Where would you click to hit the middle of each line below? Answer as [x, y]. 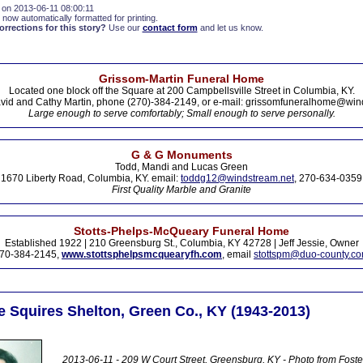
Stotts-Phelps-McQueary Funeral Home [181, 231]
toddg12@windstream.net [237, 178]
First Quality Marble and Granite [181, 190]
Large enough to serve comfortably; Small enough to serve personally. [181, 113]
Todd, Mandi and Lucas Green [181, 167]
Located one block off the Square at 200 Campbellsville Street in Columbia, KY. [181, 91]
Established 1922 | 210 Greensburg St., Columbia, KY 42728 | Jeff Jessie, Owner [181, 243]
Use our [124, 28]
